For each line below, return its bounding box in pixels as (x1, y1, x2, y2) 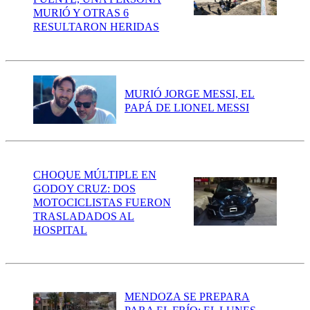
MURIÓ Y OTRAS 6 (33, 7, 129, 19)
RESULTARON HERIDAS (33, 21, 159, 33)
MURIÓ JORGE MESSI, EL (125, 88, 255, 100)
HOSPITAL (33, 224, 87, 236)
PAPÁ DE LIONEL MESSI (125, 102, 249, 113)
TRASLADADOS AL (33, 210, 134, 222)
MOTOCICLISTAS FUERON (33, 196, 171, 208)
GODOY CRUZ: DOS (33, 182, 136, 194)
